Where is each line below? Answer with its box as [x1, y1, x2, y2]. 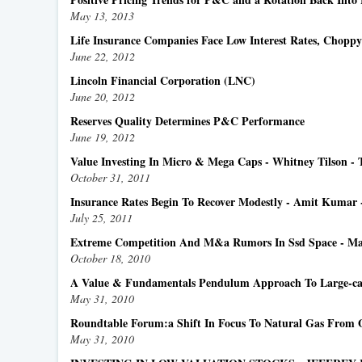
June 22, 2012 [70, 48, 135, 64]
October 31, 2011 [70, 170, 150, 185]
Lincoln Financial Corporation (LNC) [70, 72, 255, 89]
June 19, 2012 [70, 129, 135, 145]
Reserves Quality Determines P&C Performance [70, 112, 305, 129]
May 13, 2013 [70, 8, 134, 23]
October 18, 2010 [70, 250, 150, 266]
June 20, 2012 [70, 89, 135, 104]
